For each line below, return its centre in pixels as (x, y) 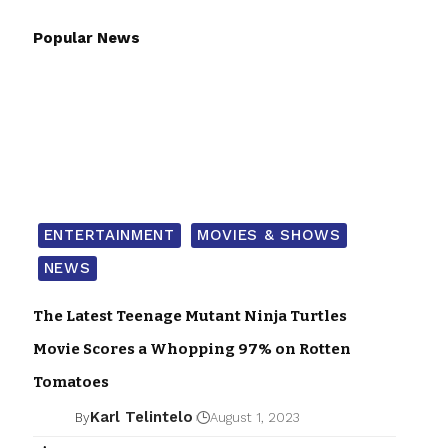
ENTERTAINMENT (109, 234)
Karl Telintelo (142, 417)
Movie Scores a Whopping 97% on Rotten (191, 348)
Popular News (86, 38)
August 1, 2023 (255, 417)
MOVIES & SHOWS (268, 234)
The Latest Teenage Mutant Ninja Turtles (189, 315)
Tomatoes (70, 381)
